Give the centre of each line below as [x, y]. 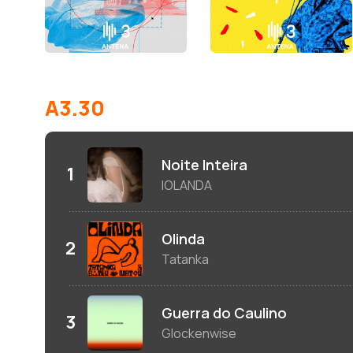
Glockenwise [199, 334]
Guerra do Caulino [224, 313]
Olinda [183, 239]
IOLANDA [187, 186]
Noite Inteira [204, 165]
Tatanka [185, 260]
